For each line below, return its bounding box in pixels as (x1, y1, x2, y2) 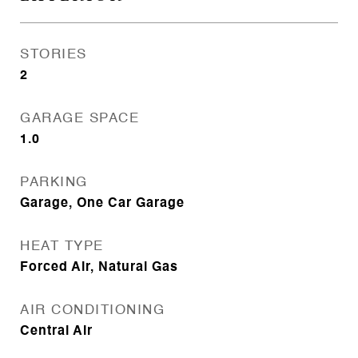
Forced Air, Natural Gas (20, 261, 178, 274)
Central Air (20, 325, 93, 338)
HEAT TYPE (20, 240, 104, 253)
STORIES (20, 48, 87, 62)
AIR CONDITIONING (20, 304, 165, 317)
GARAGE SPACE (20, 112, 139, 125)
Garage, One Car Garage (20, 197, 185, 210)
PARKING (20, 176, 88, 189)
